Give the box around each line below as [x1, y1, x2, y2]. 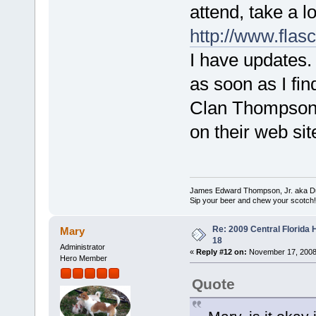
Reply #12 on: [195, 247, 247, 256]
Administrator [59, 242, 105, 251]
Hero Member [59, 253, 107, 262]
